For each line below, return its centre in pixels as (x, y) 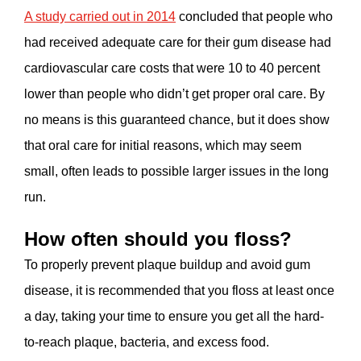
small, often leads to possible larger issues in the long (176, 171)
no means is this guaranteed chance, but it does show (177, 119)
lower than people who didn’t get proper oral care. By (174, 93)
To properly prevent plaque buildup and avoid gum (167, 264)
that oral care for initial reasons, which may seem (163, 145)
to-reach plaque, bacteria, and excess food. (148, 342)
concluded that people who (254, 16)
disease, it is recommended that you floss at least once (179, 290)
